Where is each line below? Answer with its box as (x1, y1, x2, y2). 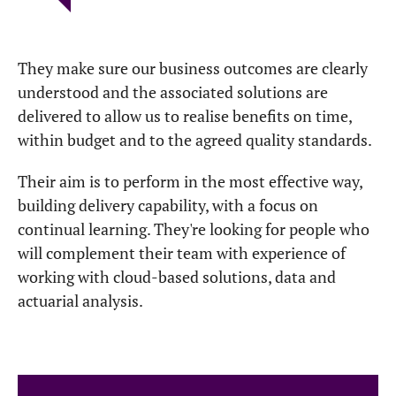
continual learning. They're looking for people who (18, 218, 369, 240)
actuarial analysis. (18, 290, 143, 311)
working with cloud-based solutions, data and (18, 266, 336, 287)
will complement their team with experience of (18, 242, 346, 263)
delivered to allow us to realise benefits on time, (18, 105, 352, 126)
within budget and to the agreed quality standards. (18, 129, 375, 150)
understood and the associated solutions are (18, 81, 328, 103)
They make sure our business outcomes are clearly (18, 57, 368, 79)
